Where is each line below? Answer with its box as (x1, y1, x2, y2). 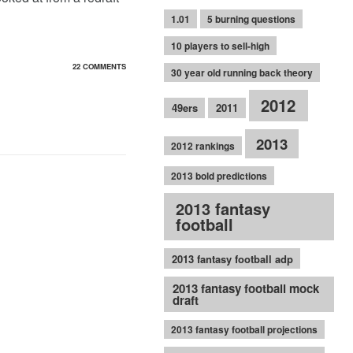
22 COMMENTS (72, 60, 126, 72)
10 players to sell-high (170, 38, 269, 53)
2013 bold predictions (170, 168, 267, 183)
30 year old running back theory (170, 65, 313, 80)
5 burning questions (206, 11, 295, 26)
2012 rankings (170, 138, 235, 153)
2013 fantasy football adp (171, 251, 293, 266)
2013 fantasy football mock (173, 279, 320, 297)
